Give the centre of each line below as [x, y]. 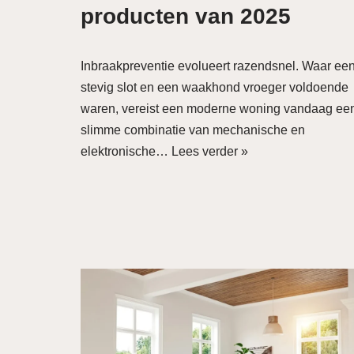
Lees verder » [210, 151]
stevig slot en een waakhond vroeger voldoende [215, 87]
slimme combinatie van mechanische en [193, 130]
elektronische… [126, 151]
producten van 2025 [186, 16]
